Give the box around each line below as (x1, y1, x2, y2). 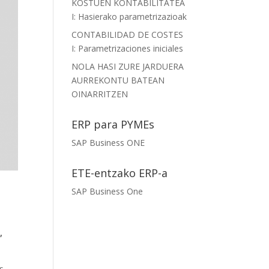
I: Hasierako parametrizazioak (71, 11, 187, 22)
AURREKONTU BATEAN (71, 74, 165, 86)
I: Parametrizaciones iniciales (71, 43, 184, 54)
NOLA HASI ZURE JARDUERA (71, 61, 184, 72)
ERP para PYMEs (71, 117, 155, 131)
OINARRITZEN (71, 88, 128, 100)
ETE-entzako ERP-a (71, 166, 168, 180)
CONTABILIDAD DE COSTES (71, 29, 184, 40)
